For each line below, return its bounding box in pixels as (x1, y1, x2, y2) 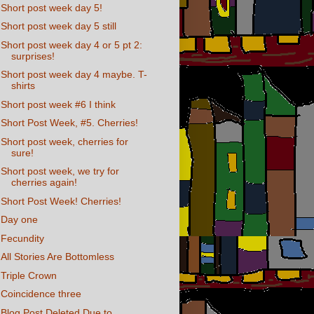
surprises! (11, 50, 55, 62)
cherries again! (11, 177, 77, 189)
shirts (11, 80, 35, 92)
